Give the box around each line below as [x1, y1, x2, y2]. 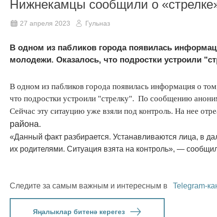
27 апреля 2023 [20, 19, 70, 27]
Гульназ [85, 19, 110, 27]
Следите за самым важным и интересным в [10, 181, 170, 190]
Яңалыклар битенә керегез [32, 207, 125, 216]
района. [10, 119, 41, 129]
